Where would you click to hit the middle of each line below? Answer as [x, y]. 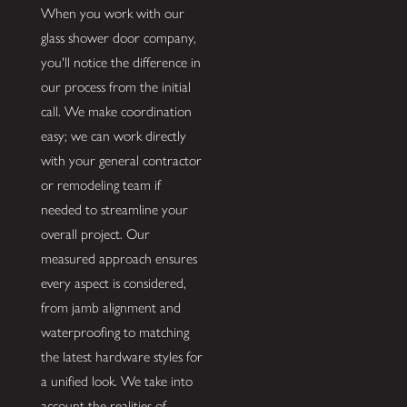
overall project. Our [95, 234]
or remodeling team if [100, 185]
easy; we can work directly [113, 136]
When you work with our [112, 14]
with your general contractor [121, 161]
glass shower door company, [118, 38]
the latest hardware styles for [121, 357]
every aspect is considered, [113, 283]
